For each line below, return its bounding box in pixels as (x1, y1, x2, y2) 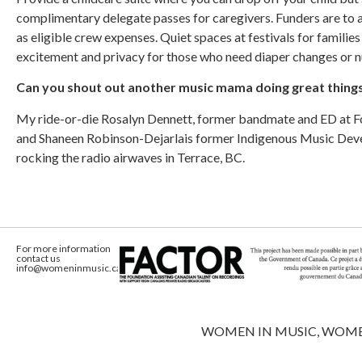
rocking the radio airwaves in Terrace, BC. (16, 149, 245, 165)
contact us (16, 252, 61, 265)
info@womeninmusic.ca (16, 262, 121, 275)
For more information (16, 242, 111, 255)
